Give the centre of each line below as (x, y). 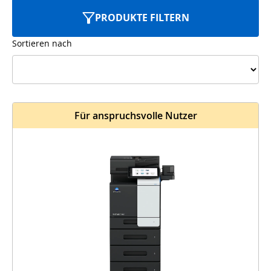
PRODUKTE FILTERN (142, 18)
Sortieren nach (42, 43)
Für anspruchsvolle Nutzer (135, 116)
